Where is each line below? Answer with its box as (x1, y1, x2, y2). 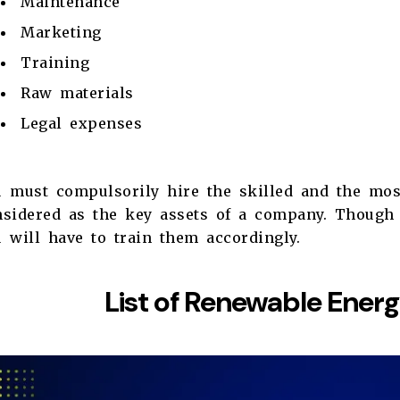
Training (21, 54, 97, 72)
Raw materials (21, 84, 134, 103)
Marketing (21, 23, 109, 42)
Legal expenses (21, 114, 142, 133)
